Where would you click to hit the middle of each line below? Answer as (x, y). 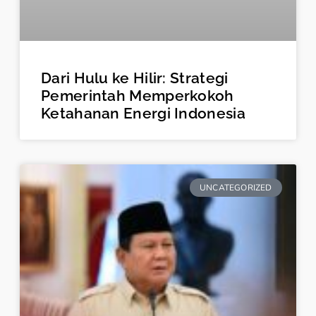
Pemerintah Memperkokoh (138, 95)
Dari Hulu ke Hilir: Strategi (135, 78)
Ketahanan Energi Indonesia (143, 113)
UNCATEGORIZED (236, 188)
